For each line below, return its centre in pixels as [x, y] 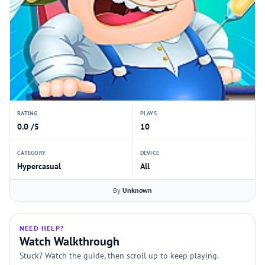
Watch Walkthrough [70, 241]
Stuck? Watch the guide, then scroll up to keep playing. [119, 256]
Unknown [137, 190]
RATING [28, 113]
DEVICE [149, 153]
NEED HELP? [42, 228]
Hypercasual [39, 166]
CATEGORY [31, 153]
